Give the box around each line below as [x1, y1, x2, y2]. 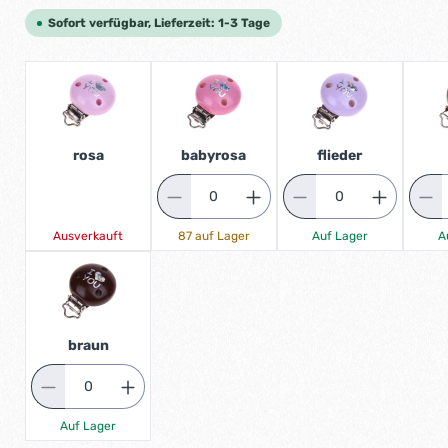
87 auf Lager [177, 229, 250, 243]
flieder [317, 147, 363, 164]
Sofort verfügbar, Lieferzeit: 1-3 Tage [48, 16, 271, 30]
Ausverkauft [53, 229, 124, 243]
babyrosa [181, 147, 247, 164]
